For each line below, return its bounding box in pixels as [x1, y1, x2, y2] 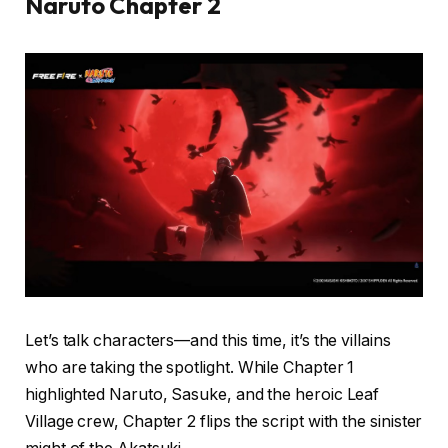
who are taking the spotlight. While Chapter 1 [25, 358, 355, 378]
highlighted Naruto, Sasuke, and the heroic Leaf [25, 385, 380, 405]
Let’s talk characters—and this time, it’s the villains [25, 331, 391, 351]
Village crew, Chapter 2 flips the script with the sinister [25, 412, 423, 432]
